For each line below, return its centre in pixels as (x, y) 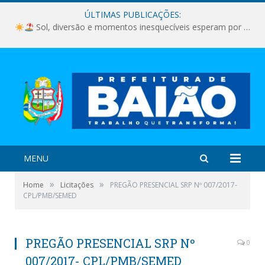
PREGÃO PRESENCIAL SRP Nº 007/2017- (174, 185)
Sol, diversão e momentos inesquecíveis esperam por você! (138, 27)
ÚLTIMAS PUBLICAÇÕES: (132, 14)
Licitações (77, 185)
